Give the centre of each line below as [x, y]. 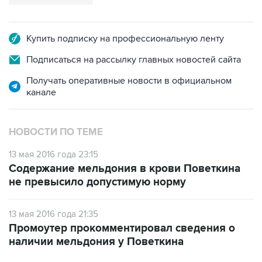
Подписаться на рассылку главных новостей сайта [134, 60]
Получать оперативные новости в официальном [129, 81]
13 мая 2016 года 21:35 [54, 214]
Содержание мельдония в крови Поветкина [125, 169]
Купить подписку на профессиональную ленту [125, 39]
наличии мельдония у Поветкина [96, 242]
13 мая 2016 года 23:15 [54, 154]
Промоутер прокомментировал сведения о [122, 228]
